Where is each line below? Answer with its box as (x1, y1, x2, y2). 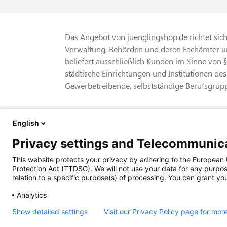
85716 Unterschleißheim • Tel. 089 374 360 (65, 161, 217, 172)
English (13, 119, 39, 127)
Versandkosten (65, 121, 117, 131)
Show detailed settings (12, 207, 88, 216)
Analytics (17, 191, 47, 199)
